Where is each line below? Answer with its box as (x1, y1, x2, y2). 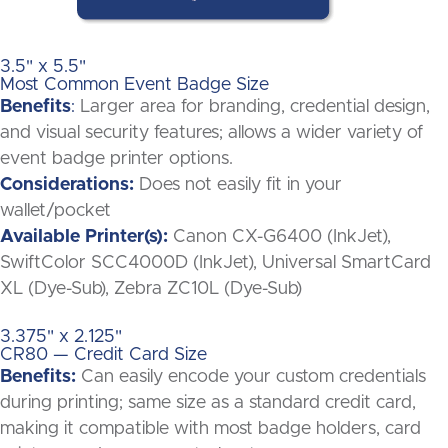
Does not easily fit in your (139, 176, 342, 195)
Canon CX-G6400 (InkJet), (168, 228, 391, 247)
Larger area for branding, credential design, (75, 98, 430, 117)
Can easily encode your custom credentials (76, 368, 426, 387)
